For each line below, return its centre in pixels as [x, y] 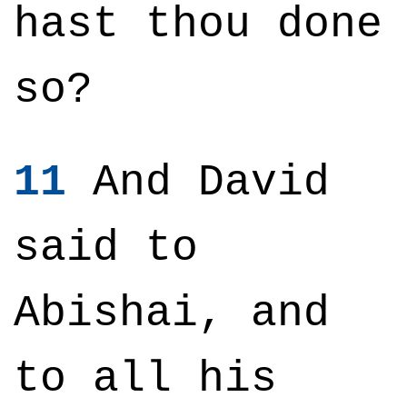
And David [198, 183]
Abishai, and [172, 313]
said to [106, 248]
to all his [145, 379]
